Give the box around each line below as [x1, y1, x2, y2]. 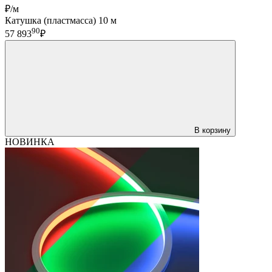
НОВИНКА [5, 137, 55, 148]
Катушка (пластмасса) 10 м [5, 15, 117, 25]
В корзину [194, 126, 231, 135]
